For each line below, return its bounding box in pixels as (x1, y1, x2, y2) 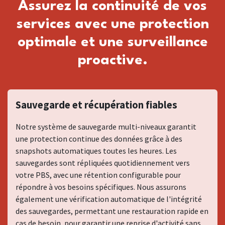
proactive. (77, 53, 148, 68)
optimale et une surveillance (17, 35, 208, 50)
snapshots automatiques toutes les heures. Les (16, 145, 177, 156)
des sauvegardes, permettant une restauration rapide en (16, 205, 208, 216)
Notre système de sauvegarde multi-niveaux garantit (16, 121, 196, 132)
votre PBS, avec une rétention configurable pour (16, 169, 181, 180)
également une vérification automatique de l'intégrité (16, 193, 202, 204)
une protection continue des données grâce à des (16, 133, 182, 144)
